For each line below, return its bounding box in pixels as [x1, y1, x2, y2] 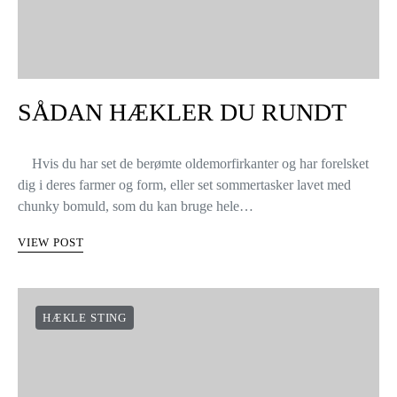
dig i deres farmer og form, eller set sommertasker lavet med [18, 177, 351, 192]
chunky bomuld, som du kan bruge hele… [18, 198, 253, 214]
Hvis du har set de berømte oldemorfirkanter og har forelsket [18, 156, 369, 171]
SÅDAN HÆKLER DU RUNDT [18, 98, 346, 126]
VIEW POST [18, 236, 84, 249]
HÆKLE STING [43, 311, 127, 324]
